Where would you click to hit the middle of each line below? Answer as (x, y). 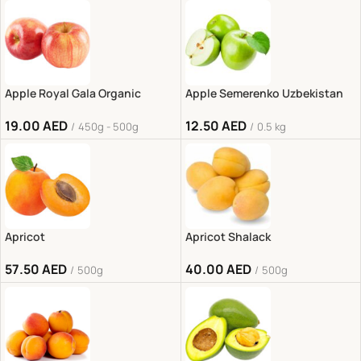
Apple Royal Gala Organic (73, 93)
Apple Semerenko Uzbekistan (264, 93)
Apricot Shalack (228, 237)
